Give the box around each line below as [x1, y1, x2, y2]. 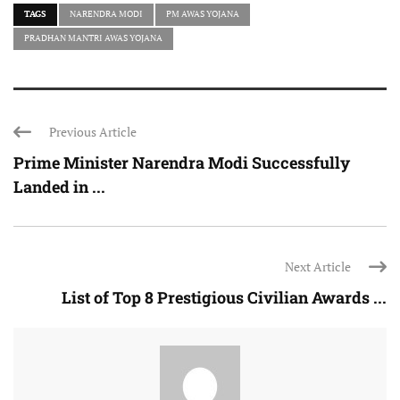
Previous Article [49, 122, 137, 140]
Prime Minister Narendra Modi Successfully [13, 151, 350, 173]
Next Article [285, 257, 351, 275]
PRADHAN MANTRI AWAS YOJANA [24, 31, 162, 44]
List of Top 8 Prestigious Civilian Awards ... [62, 286, 387, 308]
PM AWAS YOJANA [166, 7, 239, 20]
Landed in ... [13, 175, 105, 197]
